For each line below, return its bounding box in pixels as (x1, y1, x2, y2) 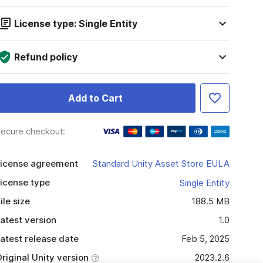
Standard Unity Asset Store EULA (92, 158, 230, 169)
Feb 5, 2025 (181, 233, 230, 244)
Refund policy (14, 51, 77, 63)
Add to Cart (68, 92, 123, 104)
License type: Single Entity (14, 18, 137, 29)
